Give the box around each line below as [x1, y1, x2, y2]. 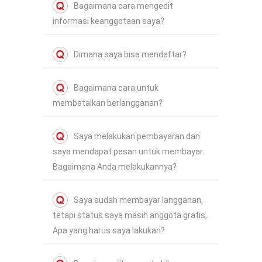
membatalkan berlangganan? [53, 98, 163, 108]
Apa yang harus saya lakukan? [53, 226, 165, 236]
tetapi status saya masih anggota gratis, [53, 211, 207, 220]
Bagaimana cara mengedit [74, 1, 173, 11]
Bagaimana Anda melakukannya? [53, 162, 177, 172]
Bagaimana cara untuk [74, 83, 158, 93]
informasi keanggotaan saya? [53, 16, 164, 26]
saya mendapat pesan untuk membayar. [53, 147, 204, 157]
